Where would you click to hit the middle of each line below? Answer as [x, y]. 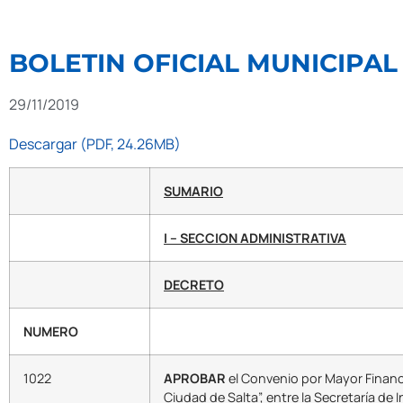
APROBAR [195, 379]
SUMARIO [193, 192]
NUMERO [51, 332]
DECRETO [194, 285]
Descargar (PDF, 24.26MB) [95, 144]
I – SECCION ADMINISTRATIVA [255, 238]
